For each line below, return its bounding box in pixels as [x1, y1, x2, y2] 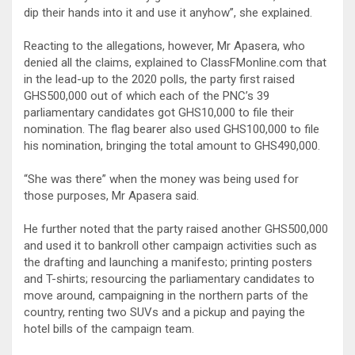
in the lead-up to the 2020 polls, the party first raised [24, 71, 295, 86]
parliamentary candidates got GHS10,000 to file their [24, 105, 294, 120]
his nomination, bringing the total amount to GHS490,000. [24, 138, 320, 153]
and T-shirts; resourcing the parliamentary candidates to [24, 271, 315, 286]
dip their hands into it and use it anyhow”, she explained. [24, 5, 312, 20]
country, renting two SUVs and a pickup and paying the [24, 304, 305, 319]
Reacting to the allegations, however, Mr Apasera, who [24, 38, 305, 53]
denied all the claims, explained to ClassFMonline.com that [24, 55, 326, 70]
